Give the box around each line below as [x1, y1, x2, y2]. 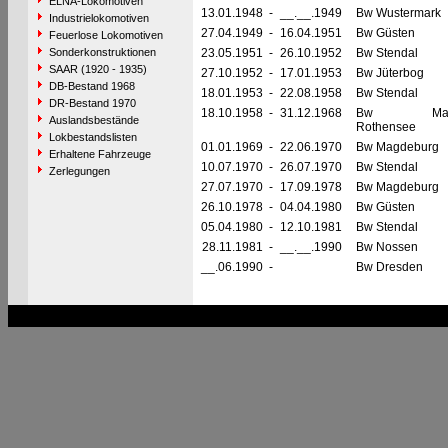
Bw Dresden [355, 260, 423, 274]
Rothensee [355, 120, 416, 134]
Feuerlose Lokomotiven [48, 29, 163, 41]
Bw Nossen [355, 240, 418, 254]
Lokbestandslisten [48, 131, 137, 143]
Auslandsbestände [48, 114, 139, 126]
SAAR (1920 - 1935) [48, 63, 147, 75]
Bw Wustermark [355, 6, 441, 20]
